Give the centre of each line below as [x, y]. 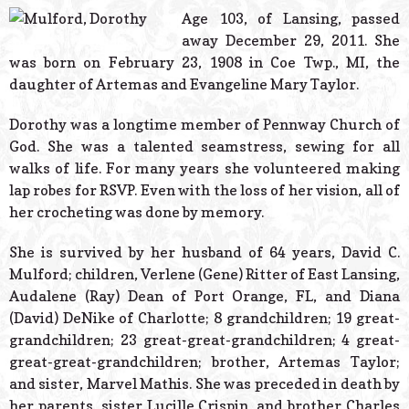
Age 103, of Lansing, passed [291, 19]
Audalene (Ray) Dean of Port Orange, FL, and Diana [204, 296]
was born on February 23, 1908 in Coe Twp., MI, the [204, 63]
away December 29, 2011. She [291, 41]
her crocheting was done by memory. [136, 212]
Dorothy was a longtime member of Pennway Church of [204, 125]
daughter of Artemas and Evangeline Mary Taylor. [184, 84]
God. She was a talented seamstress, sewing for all [204, 147]
